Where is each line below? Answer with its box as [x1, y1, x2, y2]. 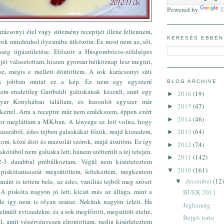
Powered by [167, 5, 200, 14]
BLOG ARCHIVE [167, 78, 217, 84]
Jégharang [183, 200, 211, 209]
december [185, 176, 213, 185]
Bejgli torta [183, 213, 214, 222]
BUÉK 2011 [183, 187, 216, 197]
